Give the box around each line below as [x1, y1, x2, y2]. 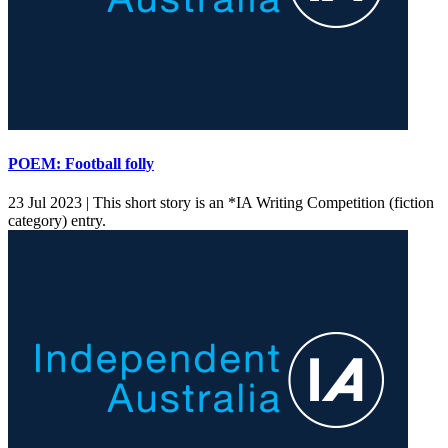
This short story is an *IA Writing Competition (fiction [89, 194, 434, 212]
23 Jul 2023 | [8, 194, 89, 212]
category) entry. [8, 212, 110, 230]
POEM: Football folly [8, 154, 154, 172]
